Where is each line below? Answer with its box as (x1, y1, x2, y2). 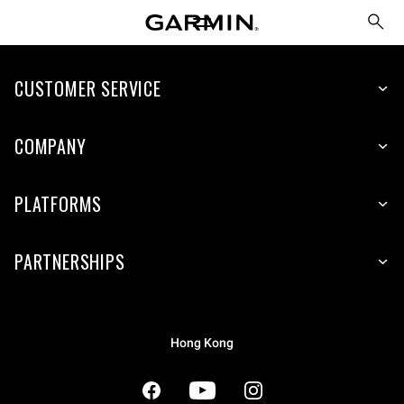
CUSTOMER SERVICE (14, 75, 161, 102)
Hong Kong (170, 335, 234, 351)
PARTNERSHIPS (14, 248, 125, 275)
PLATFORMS (14, 190, 103, 217)
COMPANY (14, 133, 87, 160)
